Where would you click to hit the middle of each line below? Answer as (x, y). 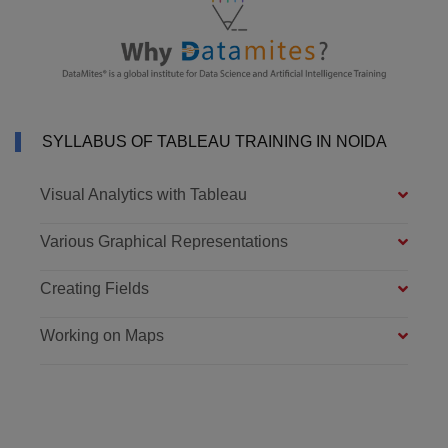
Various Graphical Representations (164, 242)
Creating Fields (94, 289)
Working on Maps (102, 336)
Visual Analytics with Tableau (143, 195)
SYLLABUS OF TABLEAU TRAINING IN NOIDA (214, 142)
